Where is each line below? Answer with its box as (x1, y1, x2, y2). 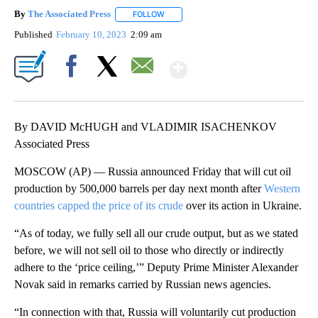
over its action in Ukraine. (183, 199, 302, 212)
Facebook (55, 84, 94, 96)
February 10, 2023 (56, 28, 129, 40)
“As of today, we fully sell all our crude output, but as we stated (14, 226, 298, 239)
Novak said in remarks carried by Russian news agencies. (14, 278, 271, 290)
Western (264, 182, 300, 194)
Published (14, 28, 53, 40)
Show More (186, 50, 299, 77)
